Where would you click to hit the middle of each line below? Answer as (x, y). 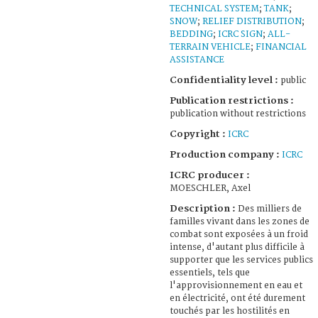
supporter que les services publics (241, 260)
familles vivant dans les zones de (240, 221)
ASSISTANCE (197, 60)
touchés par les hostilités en (230, 311)
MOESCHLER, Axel (210, 188)
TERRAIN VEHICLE (210, 47)
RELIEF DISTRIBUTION (252, 21)
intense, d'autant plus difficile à (237, 247)
